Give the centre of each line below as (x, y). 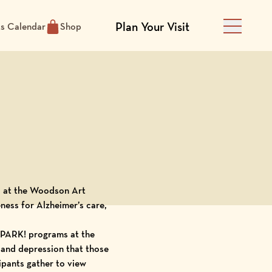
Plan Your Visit (152, 26)
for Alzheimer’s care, (63, 205)
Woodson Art (57, 190)
